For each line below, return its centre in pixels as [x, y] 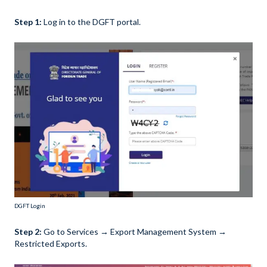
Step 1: [28, 22]
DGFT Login [30, 206]
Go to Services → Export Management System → [135, 232]
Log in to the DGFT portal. [92, 22]
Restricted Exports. [51, 244]
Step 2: [29, 232]
